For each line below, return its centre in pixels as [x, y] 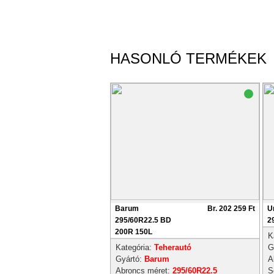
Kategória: [135, 247]
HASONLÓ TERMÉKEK [188, 58]
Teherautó [173, 247]
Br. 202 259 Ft [231, 209]
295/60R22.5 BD [143, 220]
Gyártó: [130, 259]
